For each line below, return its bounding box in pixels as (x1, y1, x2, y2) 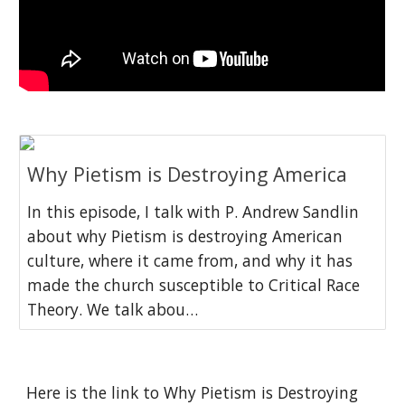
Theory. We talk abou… (27, 298, 199, 320)
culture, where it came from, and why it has (27, 250, 353, 271)
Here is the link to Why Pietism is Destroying (26, 381, 359, 403)
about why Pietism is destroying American (27, 225, 344, 247)
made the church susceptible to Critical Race (27, 274, 361, 296)
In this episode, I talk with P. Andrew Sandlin (27, 201, 360, 222)
